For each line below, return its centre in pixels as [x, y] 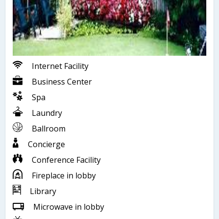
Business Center [61, 81]
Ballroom [48, 128]
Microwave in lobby [68, 207]
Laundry [46, 113]
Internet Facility [59, 66]
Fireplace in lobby [63, 175]
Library [42, 191]
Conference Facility [65, 160]
